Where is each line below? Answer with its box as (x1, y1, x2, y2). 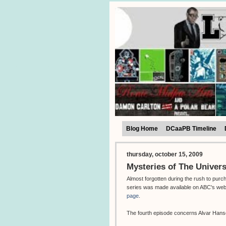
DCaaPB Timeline (165, 125, 216, 132)
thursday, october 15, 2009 (127, 151, 203, 158)
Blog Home (126, 125, 158, 132)
